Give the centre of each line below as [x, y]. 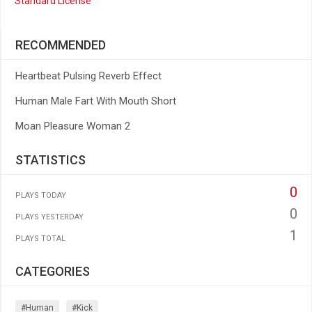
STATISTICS [50, 160]
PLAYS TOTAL [40, 239]
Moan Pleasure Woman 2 [73, 126]
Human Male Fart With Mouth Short [96, 101]
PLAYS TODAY [41, 195]
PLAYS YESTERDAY [49, 217]
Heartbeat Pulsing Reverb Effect [88, 76]
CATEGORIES [53, 271]
